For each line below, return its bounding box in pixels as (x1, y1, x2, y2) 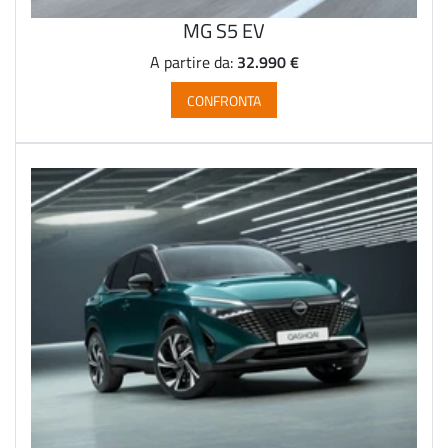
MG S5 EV (183, 16, 265, 45)
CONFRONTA (187, 90, 261, 110)
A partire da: (149, 51, 237, 74)
